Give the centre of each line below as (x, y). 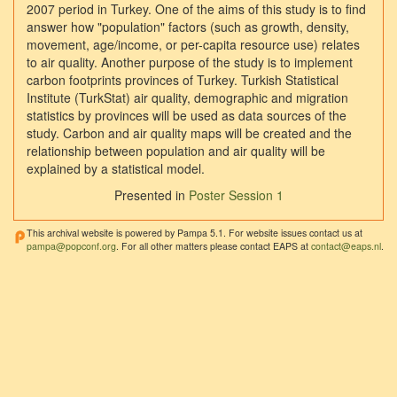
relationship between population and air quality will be (176, 151)
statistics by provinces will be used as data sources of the (187, 116)
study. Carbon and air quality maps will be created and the (189, 133)
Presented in (151, 195)
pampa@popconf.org (71, 245)
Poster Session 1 (236, 195)
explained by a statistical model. (116, 169)
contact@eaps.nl (346, 245)
